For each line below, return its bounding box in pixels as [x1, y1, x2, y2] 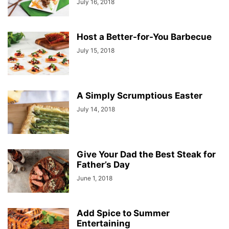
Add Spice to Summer [77, 208, 170, 218]
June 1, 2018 [77, 174, 112, 182]
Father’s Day [77, 159, 130, 170]
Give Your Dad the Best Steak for [77, 149, 216, 159]
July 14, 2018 [77, 105, 115, 113]
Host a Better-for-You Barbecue [77, 32, 212, 42]
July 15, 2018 [77, 47, 114, 54]
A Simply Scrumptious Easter [77, 90, 202, 101]
